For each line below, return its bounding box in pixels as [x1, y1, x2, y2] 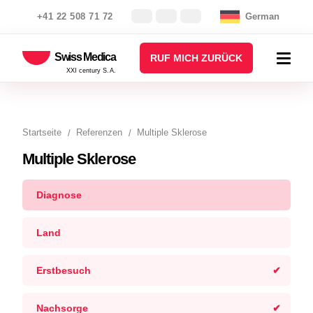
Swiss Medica [54, 50, 116, 63]
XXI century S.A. [66, 67, 116, 74]
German [245, 11, 279, 22]
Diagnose [36, 189, 82, 201]
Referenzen [76, 127, 122, 138]
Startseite [22, 127, 61, 138]
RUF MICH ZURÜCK [150, 52, 242, 64]
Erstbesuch [36, 265, 91, 276]
